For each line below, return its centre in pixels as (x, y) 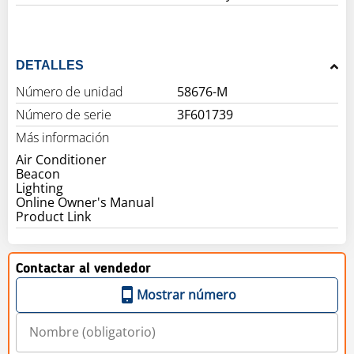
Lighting (40, 188)
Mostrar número (186, 294)
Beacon (38, 173)
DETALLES (50, 65)
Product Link (53, 216)
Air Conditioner (61, 159)
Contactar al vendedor (83, 268)
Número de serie (64, 114)
